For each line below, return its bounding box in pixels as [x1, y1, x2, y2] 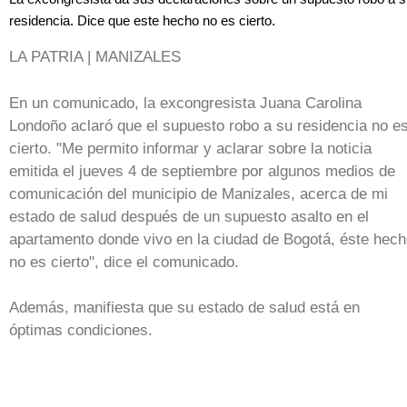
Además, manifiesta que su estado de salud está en [9, 299, 360, 317]
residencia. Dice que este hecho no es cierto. [9, 12, 275, 28]
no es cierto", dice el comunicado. [9, 253, 239, 271]
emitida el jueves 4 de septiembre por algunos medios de [9, 162, 395, 180]
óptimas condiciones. [9, 322, 157, 340]
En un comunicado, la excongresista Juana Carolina [9, 94, 362, 112]
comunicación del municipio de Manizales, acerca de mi [9, 184, 388, 203]
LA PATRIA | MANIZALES [9, 48, 181, 66]
